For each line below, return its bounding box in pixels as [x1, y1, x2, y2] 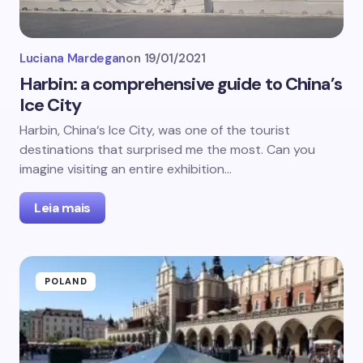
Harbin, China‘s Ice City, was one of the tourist [19, 122, 290, 139]
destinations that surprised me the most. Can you [19, 141, 315, 158]
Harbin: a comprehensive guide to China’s [19, 72, 342, 96]
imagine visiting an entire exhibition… [19, 160, 232, 177]
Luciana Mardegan [19, 50, 126, 66]
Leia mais [34, 199, 91, 216]
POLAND [45, 275, 88, 287]
